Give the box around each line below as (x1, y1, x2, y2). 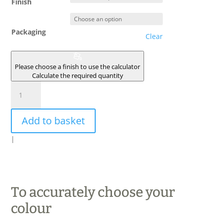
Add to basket (22, 113, 85, 127)
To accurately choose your (11, 184, 176, 200)
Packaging (11, 27, 46, 37)
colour (11, 200, 52, 217)
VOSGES (10, 104, 37, 114)
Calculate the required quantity (32, 71, 123, 80)
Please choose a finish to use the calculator (15, 62, 141, 71)
